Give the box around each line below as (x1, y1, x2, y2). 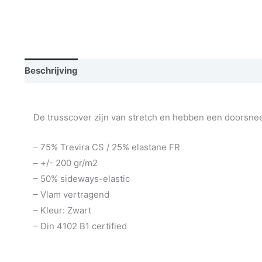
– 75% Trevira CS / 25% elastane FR (33, 141, 180, 153)
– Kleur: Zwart (33, 204, 91, 216)
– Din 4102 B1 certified (33, 220, 127, 232)
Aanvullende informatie (89, 65, 189, 77)
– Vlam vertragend (33, 188, 109, 200)
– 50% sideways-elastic (33, 173, 130, 184)
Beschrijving (25, 65, 78, 77)
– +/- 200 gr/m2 (33, 157, 98, 168)
